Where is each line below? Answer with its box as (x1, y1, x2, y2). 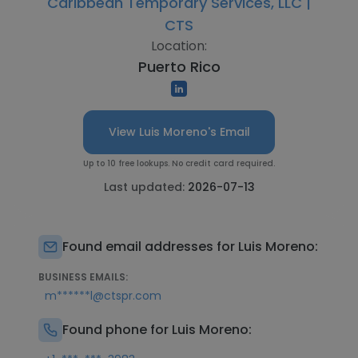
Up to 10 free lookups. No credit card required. (83, 157, 275, 169)
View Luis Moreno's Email (108, 124, 250, 140)
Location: (151, 37, 207, 55)
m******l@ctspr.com (45, 288, 161, 304)
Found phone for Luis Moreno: (62, 320, 252, 339)
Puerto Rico (137, 57, 221, 77)
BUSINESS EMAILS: (38, 270, 128, 284)
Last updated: (103, 179, 188, 195)
